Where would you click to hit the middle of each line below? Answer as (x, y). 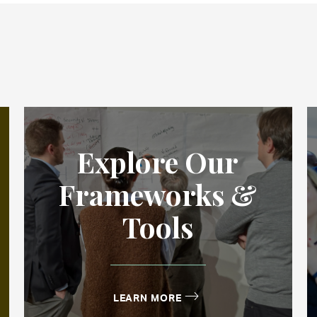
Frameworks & (158, 194)
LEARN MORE (147, 297)
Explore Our (158, 161)
